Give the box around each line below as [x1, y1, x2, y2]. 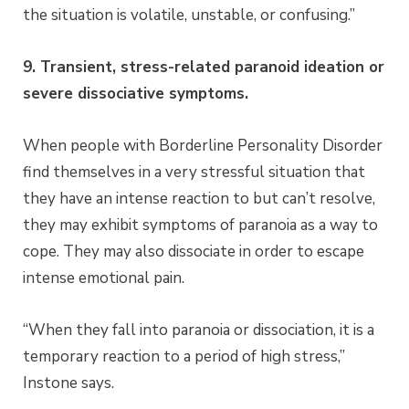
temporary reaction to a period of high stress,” [23, 345, 345, 367]
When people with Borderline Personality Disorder [23, 134, 383, 156]
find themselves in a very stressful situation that [23, 161, 365, 183]
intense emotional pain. [23, 267, 184, 288]
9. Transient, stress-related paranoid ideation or [23, 56, 384, 78]
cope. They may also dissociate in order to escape [23, 240, 364, 262]
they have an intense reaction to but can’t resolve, [23, 187, 375, 209]
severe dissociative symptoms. [23, 82, 248, 104]
